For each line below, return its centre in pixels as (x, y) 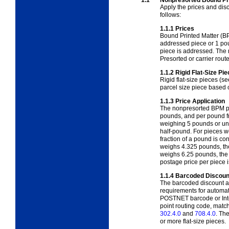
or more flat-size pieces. (193, 221)
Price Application (200, 101)
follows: (170, 15)
